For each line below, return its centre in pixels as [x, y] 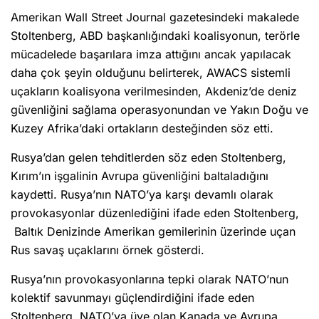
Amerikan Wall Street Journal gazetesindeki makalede [155, 17]
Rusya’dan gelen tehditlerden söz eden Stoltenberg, [148, 158]
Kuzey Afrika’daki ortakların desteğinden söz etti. [142, 129]
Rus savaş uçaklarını [67, 250]
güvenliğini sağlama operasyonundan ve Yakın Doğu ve [159, 110]
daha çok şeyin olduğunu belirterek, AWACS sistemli [151, 73]
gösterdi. [181, 250]
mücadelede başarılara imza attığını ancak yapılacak [151, 54]
